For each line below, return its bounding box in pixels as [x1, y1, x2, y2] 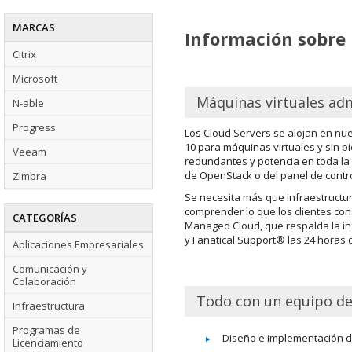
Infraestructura [13, 299, 85, 313]
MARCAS [13, 20, 55, 35]
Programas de [13, 323, 80, 337]
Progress [13, 120, 56, 134]
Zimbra [13, 169, 46, 183]
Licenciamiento [13, 335, 83, 350]
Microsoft [13, 71, 57, 86]
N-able [13, 96, 44, 110]
